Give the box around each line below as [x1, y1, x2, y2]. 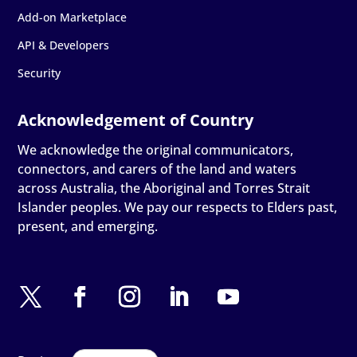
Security [18, 65, 61, 81]
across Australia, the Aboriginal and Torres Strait [18, 179, 311, 198]
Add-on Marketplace [18, 10, 127, 25]
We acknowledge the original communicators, [18, 141, 294, 159]
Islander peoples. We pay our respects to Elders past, [18, 198, 338, 217]
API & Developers [18, 37, 110, 53]
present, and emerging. [18, 218, 159, 236]
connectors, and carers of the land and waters [18, 160, 297, 178]
